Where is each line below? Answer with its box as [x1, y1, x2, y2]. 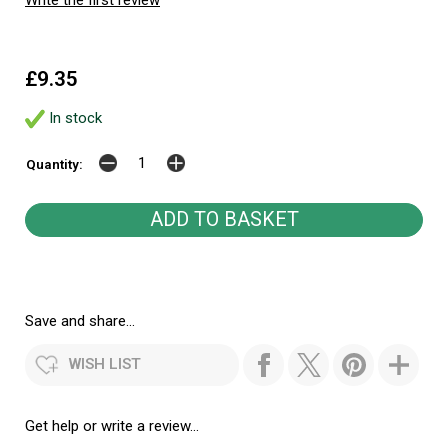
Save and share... [25, 311, 135, 330]
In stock [45, 108, 102, 127]
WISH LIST [69, 354, 141, 373]
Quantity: [26, 155, 83, 172]
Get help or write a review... [25, 416, 199, 435]
